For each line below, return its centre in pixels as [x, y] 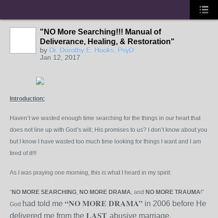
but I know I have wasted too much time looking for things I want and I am [105, 142]
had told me [43, 204]
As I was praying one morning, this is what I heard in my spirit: [91, 173]
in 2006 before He [175, 204]
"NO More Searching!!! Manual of [100, 32]
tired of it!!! [23, 153]
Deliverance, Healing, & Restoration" [107, 42]
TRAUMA [188, 192]
